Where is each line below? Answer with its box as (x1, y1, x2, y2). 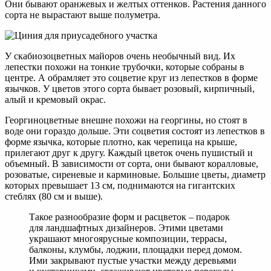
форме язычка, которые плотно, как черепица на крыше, (5, 137, 237, 148)
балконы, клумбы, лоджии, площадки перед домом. (29, 244, 242, 255)
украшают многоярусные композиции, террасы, (29, 233, 227, 244)
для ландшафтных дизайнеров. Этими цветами (29, 223, 223, 233)
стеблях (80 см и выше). (5, 191, 103, 202)
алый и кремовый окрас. (5, 94, 106, 105)
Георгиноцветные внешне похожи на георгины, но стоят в (5, 115, 247, 126)
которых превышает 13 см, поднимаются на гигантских (5, 180, 235, 191)
